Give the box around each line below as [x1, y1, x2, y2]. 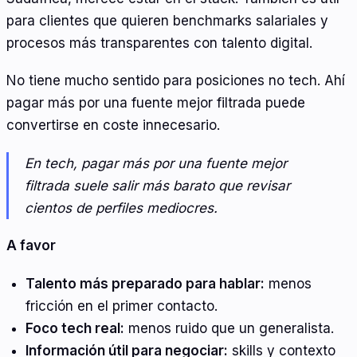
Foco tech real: [25, 320, 124, 336]
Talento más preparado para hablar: [25, 275, 265, 292]
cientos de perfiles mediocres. [25, 199, 218, 216]
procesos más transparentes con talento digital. [6, 34, 312, 51]
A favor [6, 237, 56, 254]
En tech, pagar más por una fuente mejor [25, 155, 287, 171]
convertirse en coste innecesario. [6, 117, 220, 134]
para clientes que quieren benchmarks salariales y [6, 12, 328, 29]
